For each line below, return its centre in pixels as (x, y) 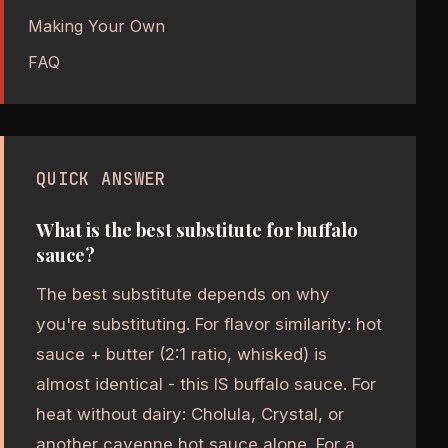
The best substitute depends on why (183, 294)
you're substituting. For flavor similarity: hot (209, 324)
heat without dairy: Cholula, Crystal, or (190, 414)
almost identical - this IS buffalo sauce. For (206, 384)
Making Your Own (96, 25)
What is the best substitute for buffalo (197, 230)
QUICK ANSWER (101, 178)
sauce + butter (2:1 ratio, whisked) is (181, 354)
